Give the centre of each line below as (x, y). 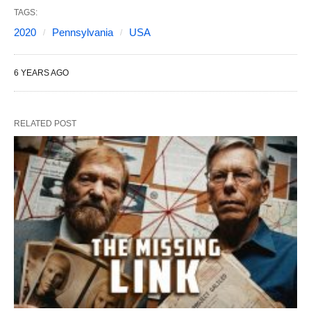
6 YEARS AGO (41, 73)
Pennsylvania (83, 32)
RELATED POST (45, 123)
